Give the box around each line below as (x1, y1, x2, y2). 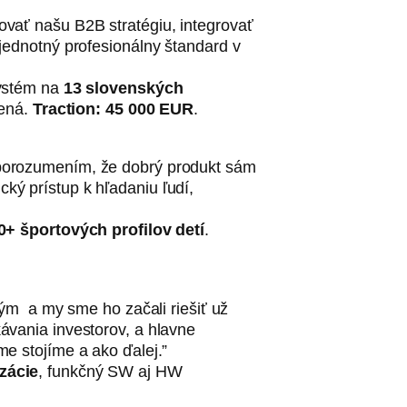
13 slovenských (63, 79, 184, 97)
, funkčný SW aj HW (38, 362, 183, 381)
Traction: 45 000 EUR (32, 100, 194, 118)
